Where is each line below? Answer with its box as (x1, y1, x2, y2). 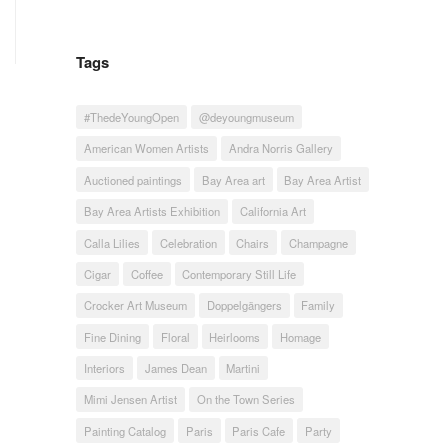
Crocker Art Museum (83, 297, 187, 314)
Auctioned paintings (83, 171, 182, 188)
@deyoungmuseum (198, 109, 294, 125)
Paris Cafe (232, 422, 286, 439)
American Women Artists (83, 140, 209, 157)
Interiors (83, 360, 125, 376)
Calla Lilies (83, 234, 140, 251)
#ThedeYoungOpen (83, 109, 179, 125)
